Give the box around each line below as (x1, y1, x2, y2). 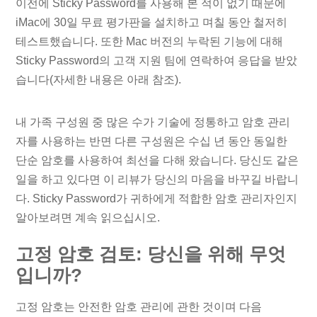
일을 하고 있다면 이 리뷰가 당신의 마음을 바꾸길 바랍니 (16, 173, 299, 185)
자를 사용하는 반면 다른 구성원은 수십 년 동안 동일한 (16, 134, 288, 147)
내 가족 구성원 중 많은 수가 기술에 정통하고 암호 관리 (16, 115, 291, 128)
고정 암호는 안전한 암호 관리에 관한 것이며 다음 (16, 300, 263, 313)
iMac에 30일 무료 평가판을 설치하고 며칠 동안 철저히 (16, 16, 288, 28)
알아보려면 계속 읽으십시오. (16, 211, 161, 224)
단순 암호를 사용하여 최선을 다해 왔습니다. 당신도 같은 (16, 154, 299, 166)
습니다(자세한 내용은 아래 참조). (16, 73, 182, 86)
